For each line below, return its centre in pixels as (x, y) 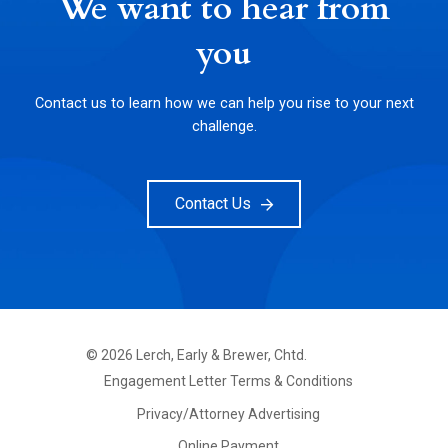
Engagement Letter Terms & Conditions (229, 380)
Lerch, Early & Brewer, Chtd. (222, 354)
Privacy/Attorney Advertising (229, 413)
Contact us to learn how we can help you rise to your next (224, 103)
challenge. (224, 126)
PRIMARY (121, 389)
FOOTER (117, 373)
